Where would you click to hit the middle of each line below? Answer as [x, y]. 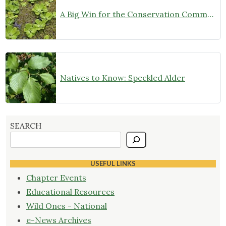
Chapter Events [56, 178]
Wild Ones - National [67, 206]
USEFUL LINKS [113, 164]
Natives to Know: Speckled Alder [123, 78]
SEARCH [26, 126]
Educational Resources [70, 192]
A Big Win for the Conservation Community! [210, 14]
